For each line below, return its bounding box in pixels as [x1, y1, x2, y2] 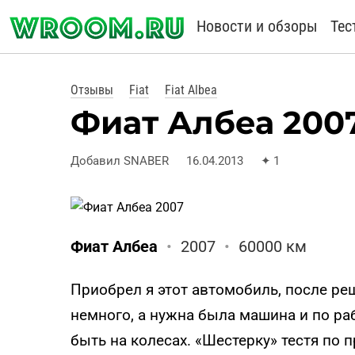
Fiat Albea [165, 82, 217, 98]
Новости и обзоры [197, 17, 318, 36]
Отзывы [71, 82, 113, 98]
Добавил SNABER [71, 153, 169, 168]
